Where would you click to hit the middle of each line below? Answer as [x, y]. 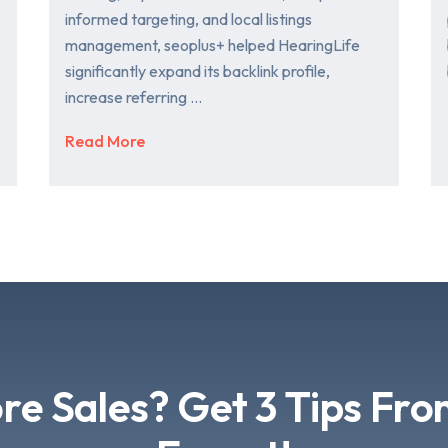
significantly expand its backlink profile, [197, 71]
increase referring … [133, 97]
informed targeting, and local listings [188, 19]
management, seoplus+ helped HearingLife [212, 45]
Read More [104, 140]
